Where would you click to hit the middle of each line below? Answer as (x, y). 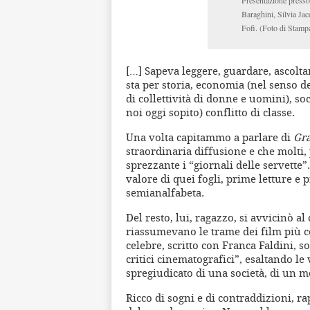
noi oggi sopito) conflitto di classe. (210, 112)
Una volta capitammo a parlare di (210, 137)
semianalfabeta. (165, 193)
